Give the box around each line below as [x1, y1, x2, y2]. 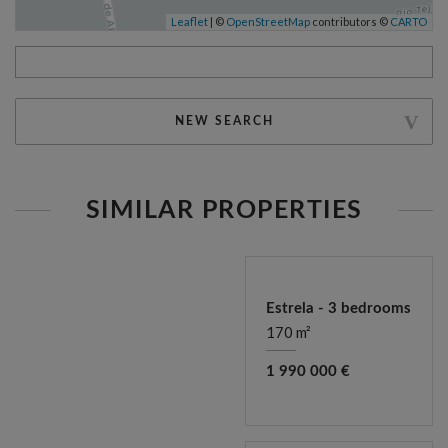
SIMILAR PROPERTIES [85, 197, 363, 223]
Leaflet [171, 14, 208, 28]
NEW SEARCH [174, 114, 274, 127]
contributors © [310, 14, 390, 28]
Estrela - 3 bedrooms [265, 301, 411, 317]
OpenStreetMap [226, 14, 310, 28]
